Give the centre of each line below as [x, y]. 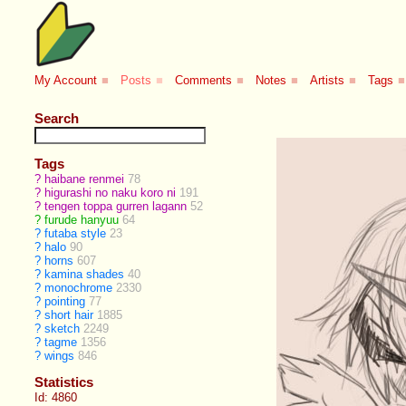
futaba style [76, 233]
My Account [66, 81]
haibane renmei [85, 179]
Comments [204, 81]
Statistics [64, 382]
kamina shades [85, 274]
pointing [65, 301]
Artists [328, 81]
